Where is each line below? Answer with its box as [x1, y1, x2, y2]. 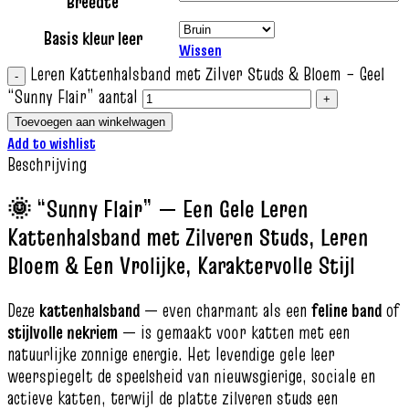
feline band [311, 298, 382, 324]
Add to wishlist [7, 132, 96, 154]
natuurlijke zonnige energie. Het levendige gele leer [7, 341, 335, 368]
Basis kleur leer [43, 26, 142, 51]
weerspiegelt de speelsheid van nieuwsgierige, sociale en [7, 363, 375, 390]
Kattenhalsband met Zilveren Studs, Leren [7, 220, 368, 254]
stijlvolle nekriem [7, 320, 118, 346]
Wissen [179, 39, 222, 61]
